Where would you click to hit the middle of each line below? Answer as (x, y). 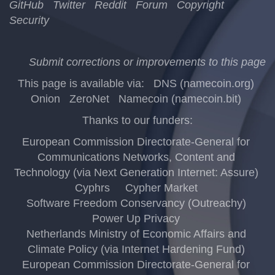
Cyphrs (92, 188)
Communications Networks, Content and (136, 157)
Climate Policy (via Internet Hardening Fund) (136, 249)
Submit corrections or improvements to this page (147, 62)
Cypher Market (161, 188)
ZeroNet (89, 99)
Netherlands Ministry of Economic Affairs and (136, 234)
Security (29, 20)
